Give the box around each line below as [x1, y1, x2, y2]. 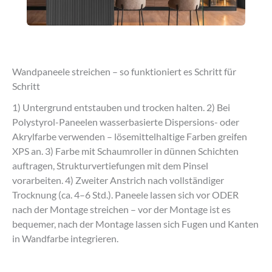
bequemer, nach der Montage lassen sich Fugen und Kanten [12, 219, 259, 230]
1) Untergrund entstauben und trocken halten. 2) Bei [12, 102, 230, 114]
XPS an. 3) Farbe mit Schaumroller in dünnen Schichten [12, 146, 239, 157]
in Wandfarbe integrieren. [12, 233, 118, 245]
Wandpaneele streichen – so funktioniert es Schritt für [12, 66, 236, 78]
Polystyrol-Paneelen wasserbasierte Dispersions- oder [12, 117, 239, 128]
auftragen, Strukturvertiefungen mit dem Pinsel [12, 160, 208, 172]
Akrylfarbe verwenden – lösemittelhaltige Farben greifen [12, 131, 247, 143]
